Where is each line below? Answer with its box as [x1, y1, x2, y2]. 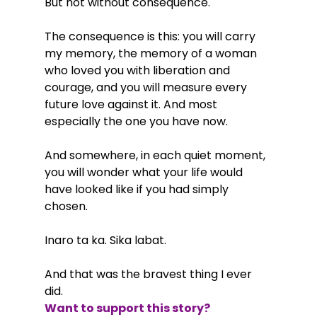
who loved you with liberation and [44, 62, 233, 79]
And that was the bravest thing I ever [44, 265, 255, 282]
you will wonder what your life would [44, 163, 246, 180]
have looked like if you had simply [44, 180, 231, 197]
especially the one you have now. [44, 113, 228, 129]
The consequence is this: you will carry [44, 28, 258, 45]
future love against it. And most [44, 96, 220, 113]
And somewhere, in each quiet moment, [44, 146, 268, 163]
